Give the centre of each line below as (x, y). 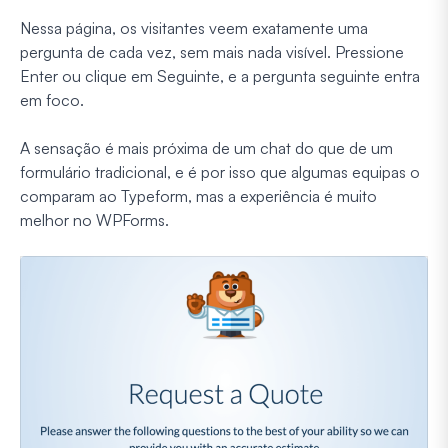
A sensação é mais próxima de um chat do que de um (206, 148)
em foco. (52, 100)
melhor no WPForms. (94, 220)
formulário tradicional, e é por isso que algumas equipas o (220, 172)
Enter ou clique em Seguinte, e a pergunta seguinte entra (220, 76)
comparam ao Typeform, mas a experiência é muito (198, 196)
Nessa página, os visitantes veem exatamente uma (194, 28)
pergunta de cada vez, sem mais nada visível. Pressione (212, 52)
